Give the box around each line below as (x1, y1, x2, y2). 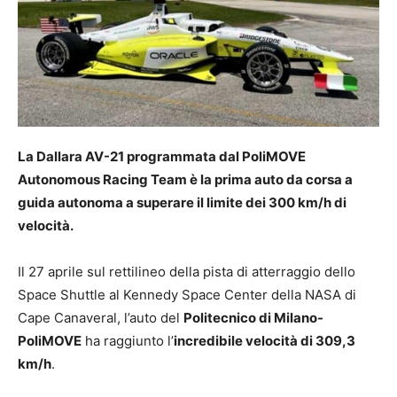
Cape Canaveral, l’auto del (18, 309, 183, 327)
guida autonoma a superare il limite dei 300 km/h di (18, 194, 346, 212)
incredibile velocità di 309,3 (174, 332, 355, 350)
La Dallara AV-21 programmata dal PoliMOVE (18, 148, 306, 166)
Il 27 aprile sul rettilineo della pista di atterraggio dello (18, 263, 355, 281)
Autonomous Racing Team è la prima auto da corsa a (18, 171, 353, 189)
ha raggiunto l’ (82, 332, 174, 350)
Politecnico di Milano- (183, 309, 323, 327)
